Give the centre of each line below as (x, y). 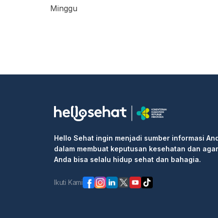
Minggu (64, 8)
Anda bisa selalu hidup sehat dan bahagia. (127, 159)
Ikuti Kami (68, 182)
